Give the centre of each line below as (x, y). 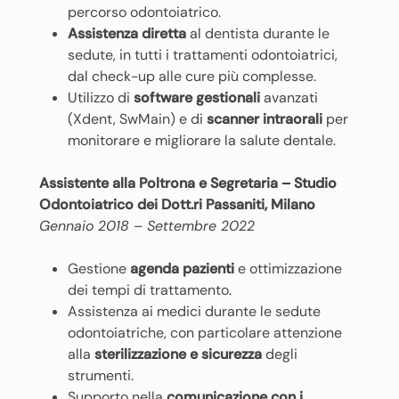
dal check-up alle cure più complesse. (192, 76)
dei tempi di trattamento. (150, 290)
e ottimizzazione (288, 269)
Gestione (99, 269)
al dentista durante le (258, 33)
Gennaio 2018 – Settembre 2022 (147, 226)
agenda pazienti (182, 269)
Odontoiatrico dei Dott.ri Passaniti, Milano (177, 204)
